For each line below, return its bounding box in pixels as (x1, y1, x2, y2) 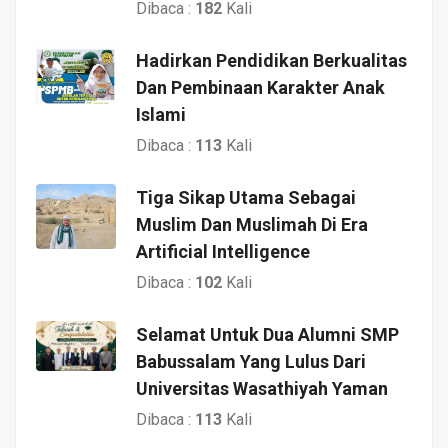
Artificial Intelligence (136, 240, 310, 262)
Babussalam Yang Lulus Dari (136, 350, 366, 372)
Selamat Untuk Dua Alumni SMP (136, 323, 399, 345)
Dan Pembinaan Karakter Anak (136, 76, 385, 98)
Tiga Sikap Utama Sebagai (136, 186, 356, 208)
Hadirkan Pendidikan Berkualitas (136, 49, 407, 71)
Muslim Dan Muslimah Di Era (136, 213, 368, 235)
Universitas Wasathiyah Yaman (136, 377, 388, 399)
